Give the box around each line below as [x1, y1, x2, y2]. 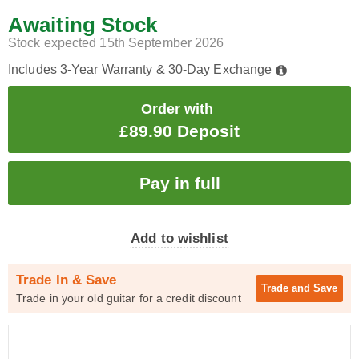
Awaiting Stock [8, 13, 158, 37]
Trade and [261, 282, 313, 294]
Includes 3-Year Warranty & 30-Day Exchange [8, 63, 276, 76]
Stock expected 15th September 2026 [8, 36, 224, 50]
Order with [141, 101, 213, 117]
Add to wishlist [131, 231, 228, 246]
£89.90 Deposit [119, 122, 240, 140]
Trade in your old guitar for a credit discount [16, 292, 241, 305]
